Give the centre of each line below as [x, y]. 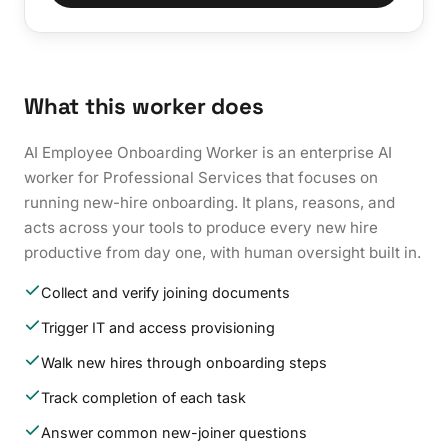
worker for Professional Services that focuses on [201, 177]
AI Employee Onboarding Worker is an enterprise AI [208, 152]
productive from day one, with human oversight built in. [222, 252]
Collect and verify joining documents [165, 292]
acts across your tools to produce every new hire [201, 227]
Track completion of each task [143, 397]
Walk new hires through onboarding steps [183, 362]
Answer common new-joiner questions [173, 432]
